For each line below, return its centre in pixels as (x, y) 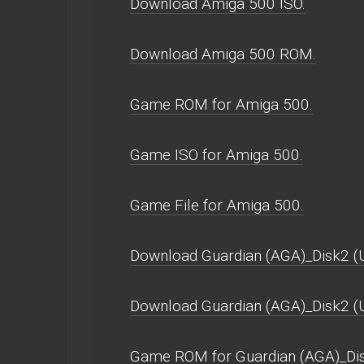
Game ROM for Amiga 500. (221, 104)
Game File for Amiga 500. (217, 205)
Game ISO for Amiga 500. (217, 155)
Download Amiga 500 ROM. (223, 54)
